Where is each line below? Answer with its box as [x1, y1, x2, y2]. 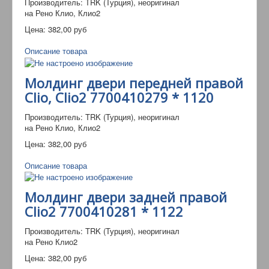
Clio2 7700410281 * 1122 [25, 202, 183, 221]
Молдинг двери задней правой [25, 188, 227, 207]
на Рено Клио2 [25, 236, 77, 248]
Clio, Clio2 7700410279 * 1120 [25, 88, 214, 106]
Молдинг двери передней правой [25, 73, 243, 92]
